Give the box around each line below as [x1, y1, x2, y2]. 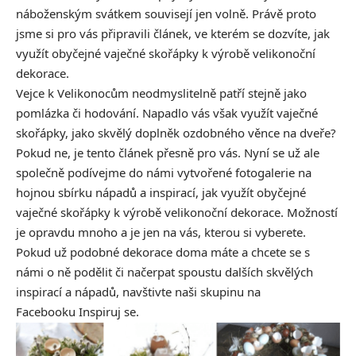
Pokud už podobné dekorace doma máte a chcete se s [16, 244, 310, 260]
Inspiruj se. [79, 304, 139, 319]
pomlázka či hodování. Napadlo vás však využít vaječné [16, 105, 318, 121]
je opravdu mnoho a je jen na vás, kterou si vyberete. [16, 224, 306, 240]
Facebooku [16, 304, 79, 319]
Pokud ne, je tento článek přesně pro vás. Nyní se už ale [16, 145, 319, 161]
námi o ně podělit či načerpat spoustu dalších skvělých [16, 264, 313, 280]
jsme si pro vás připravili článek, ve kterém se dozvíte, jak [16, 25, 330, 41]
